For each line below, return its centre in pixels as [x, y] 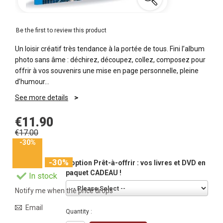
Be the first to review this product [61, 30]
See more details [42, 98]
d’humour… [32, 82]
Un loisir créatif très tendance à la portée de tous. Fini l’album [110, 49]
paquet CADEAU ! [94, 173]
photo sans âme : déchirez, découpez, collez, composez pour [110, 60]
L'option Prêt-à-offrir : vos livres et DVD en [136, 163]
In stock [43, 176]
